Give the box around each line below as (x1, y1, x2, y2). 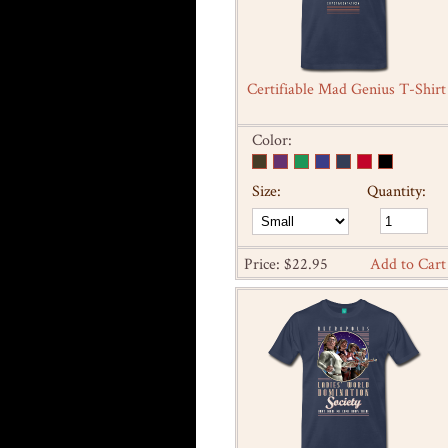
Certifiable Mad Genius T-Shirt (246, 78, 446, 100)
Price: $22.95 (244, 253, 328, 275)
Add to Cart (370, 253, 446, 275)
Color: (251, 129, 292, 151)
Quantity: (366, 180, 426, 202)
